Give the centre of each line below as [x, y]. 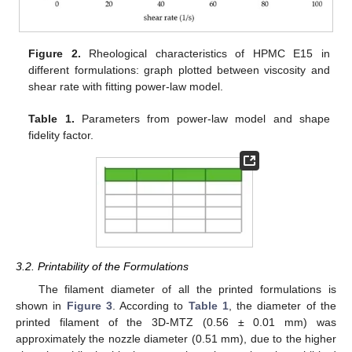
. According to [150, 305]
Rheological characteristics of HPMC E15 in [205, 53]
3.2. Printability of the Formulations [102, 267]
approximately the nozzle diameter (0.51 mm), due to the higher [176, 338]
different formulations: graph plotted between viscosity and [179, 70]
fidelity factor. [61, 135]
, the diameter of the [282, 305]
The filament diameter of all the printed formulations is [187, 289]
